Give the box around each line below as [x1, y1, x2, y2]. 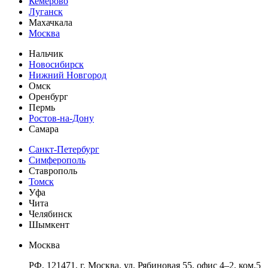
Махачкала [29, 17, 72, 28]
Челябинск [29, 208, 72, 219]
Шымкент [29, 219, 69, 230]
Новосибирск [29, 59, 84, 69]
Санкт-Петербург [29, 144, 99, 154]
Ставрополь [29, 165, 77, 176]
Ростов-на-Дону [29, 112, 94, 123]
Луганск [29, 6, 63, 17]
